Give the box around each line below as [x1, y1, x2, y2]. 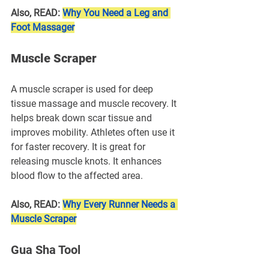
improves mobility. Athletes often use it [11, 126, 177, 138]
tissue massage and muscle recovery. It [11, 97, 179, 109]
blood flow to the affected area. [11, 169, 143, 181]
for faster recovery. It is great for [11, 141, 148, 153]
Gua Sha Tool [11, 242, 80, 257]
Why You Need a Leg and [62, 7, 171, 19]
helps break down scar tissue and [11, 112, 154, 124]
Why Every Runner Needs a [62, 198, 178, 210]
